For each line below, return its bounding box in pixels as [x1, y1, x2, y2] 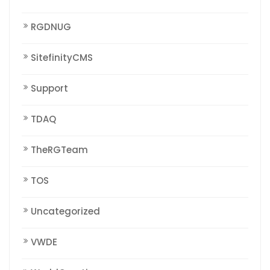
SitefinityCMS [31, 51, 93, 64]
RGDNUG [31, 20, 71, 34]
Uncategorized [31, 205, 100, 218]
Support [31, 82, 68, 95]
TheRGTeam [31, 143, 88, 157]
